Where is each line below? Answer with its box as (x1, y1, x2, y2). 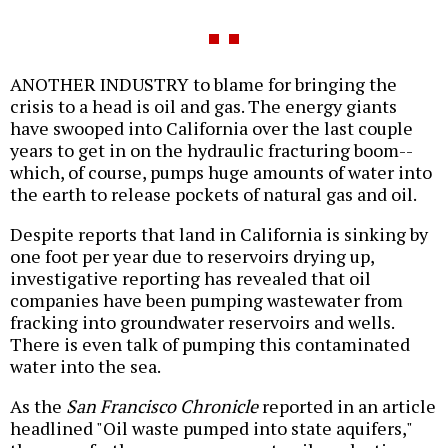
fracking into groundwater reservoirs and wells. (10, 310, 394, 335)
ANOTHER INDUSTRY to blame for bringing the (10, 72, 397, 97)
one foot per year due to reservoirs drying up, (10, 244, 374, 269)
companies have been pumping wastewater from (10, 288, 403, 313)
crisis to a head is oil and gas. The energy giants (10, 94, 397, 119)
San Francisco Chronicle (66, 394, 258, 419)
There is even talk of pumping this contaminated (10, 332, 410, 357)
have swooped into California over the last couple (10, 116, 413, 141)
